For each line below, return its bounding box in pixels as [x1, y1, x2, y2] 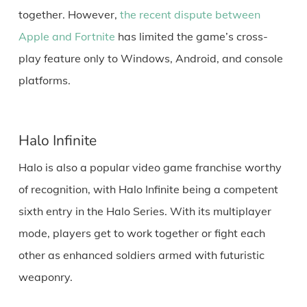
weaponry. [18, 270, 73, 284]
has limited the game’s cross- [117, 29, 268, 44]
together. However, [18, 8, 120, 22]
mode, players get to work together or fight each [18, 226, 265, 241]
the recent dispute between [119, 8, 260, 22]
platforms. [18, 73, 71, 88]
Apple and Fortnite [18, 29, 118, 44]
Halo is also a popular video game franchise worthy [18, 160, 282, 175]
